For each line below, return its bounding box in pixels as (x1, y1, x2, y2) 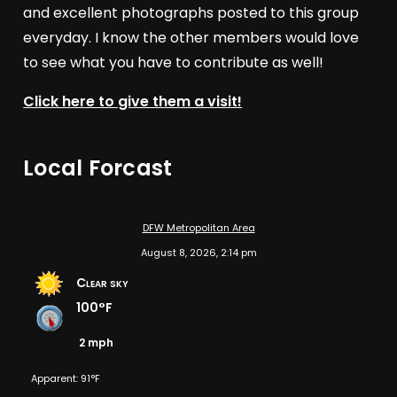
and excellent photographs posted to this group (23, 3, 360, 24)
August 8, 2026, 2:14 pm (140, 245, 257, 261)
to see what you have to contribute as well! (23, 52, 324, 74)
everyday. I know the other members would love (23, 27, 360, 49)
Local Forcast (23, 153, 173, 183)
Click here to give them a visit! (23, 91, 243, 113)
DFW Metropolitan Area (142, 221, 255, 236)
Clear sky (76, 274, 129, 292)
